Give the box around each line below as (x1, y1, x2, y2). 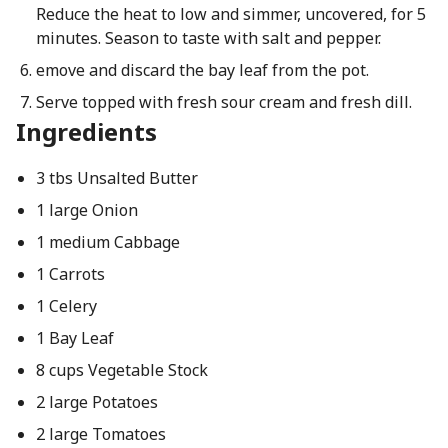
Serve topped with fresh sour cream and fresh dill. (35, 91, 412, 113)
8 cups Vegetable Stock (35, 359, 208, 381)
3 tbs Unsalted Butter (35, 167, 198, 189)
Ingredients (16, 115, 157, 148)
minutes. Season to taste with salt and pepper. (35, 27, 381, 49)
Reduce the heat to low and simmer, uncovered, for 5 (35, 3, 426, 25)
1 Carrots (35, 263, 105, 285)
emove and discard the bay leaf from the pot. (35, 59, 369, 81)
